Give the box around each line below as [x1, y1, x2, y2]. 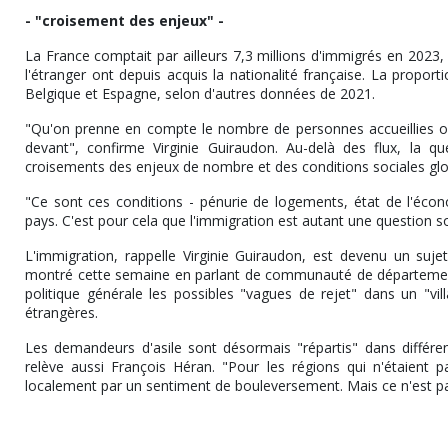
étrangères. [25, 303, 110, 323]
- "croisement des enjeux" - [25, 11, 240, 31]
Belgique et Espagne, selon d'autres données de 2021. [25, 84, 387, 104]
